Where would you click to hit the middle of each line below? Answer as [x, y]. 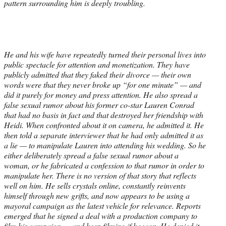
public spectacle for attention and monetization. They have [97, 64]
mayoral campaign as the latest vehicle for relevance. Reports [102, 205]
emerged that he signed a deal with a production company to [101, 215]
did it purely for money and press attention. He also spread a [101, 94]
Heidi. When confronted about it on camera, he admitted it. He [104, 125]
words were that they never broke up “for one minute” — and [103, 84]
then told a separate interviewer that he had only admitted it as [104, 135]
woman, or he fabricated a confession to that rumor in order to [104, 165]
